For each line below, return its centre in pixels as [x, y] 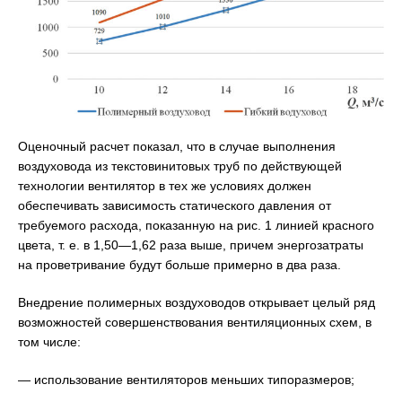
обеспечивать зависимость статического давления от [175, 206]
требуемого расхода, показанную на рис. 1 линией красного [196, 226]
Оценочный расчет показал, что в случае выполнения [177, 147]
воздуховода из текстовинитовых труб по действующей [180, 166]
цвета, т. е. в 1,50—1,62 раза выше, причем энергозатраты [191, 245]
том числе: [49, 342]
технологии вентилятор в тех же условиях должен [165, 186]
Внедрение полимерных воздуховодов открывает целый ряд [197, 303]
